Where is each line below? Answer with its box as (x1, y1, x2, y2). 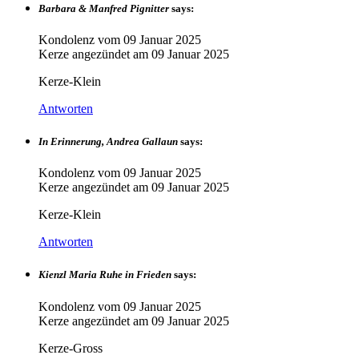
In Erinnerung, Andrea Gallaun (38, 135, 178, 147)
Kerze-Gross (38, 341, 103, 355)
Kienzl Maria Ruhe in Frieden (38, 268, 171, 281)
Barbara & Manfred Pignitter (38, 2, 169, 14)
